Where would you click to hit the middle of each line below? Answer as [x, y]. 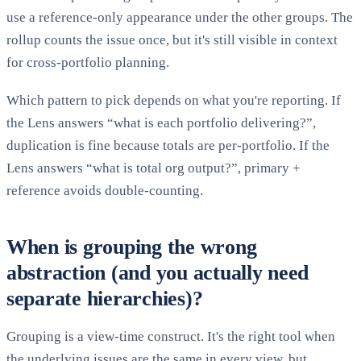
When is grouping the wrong [132, 247]
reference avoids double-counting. [105, 191]
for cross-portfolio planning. [88, 63]
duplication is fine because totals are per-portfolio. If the [168, 146]
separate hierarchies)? [105, 299]
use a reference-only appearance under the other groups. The [180, 18]
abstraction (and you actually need [158, 273]
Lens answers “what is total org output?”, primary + [154, 168]
